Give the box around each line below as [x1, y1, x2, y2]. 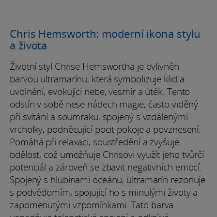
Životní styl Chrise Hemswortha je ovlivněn [10, 60, 179, 73]
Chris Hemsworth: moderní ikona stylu [10, 26, 201, 41]
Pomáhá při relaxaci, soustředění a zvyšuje [10, 136, 179, 149]
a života [10, 38, 47, 53]
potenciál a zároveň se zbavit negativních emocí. [10, 161, 202, 174]
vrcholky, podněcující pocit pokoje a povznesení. [10, 123, 201, 136]
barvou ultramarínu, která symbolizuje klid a [10, 73, 185, 86]
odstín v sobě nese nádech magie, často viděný [10, 98, 198, 111]
